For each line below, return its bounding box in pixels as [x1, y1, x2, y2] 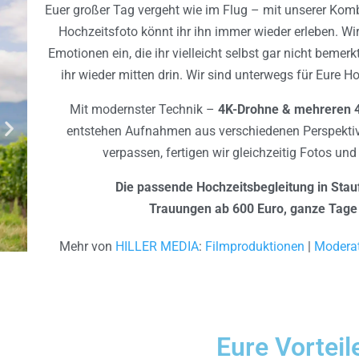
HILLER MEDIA [115, 239, 200, 254]
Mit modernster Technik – [69, 102, 218, 117]
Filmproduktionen [205, 239, 305, 254]
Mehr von [59, 239, 116, 254]
